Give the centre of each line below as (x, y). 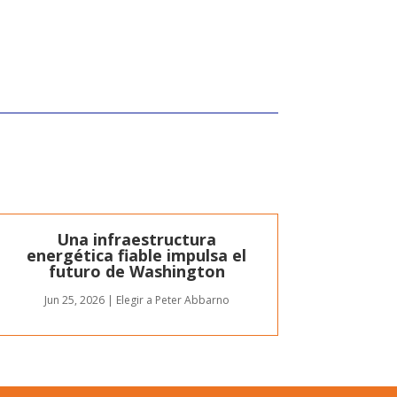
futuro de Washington (136, 271)
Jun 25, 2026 (74, 300)
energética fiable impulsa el (137, 255)
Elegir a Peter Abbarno (172, 300)
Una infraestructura (137, 239)
